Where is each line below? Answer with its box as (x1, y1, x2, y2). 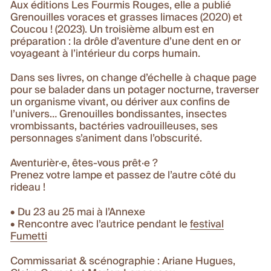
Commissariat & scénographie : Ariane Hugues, (10, 256, 236, 267)
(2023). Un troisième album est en (53, 24, 215, 35)
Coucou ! (10, 24, 53, 35)
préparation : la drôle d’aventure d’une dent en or (10, 36, 241, 47)
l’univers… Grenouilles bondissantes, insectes (10, 109, 227, 120)
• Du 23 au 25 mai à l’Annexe (10, 207, 146, 218)
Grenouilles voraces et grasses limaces (10, 12, 198, 23)
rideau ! (10, 183, 46, 194)
